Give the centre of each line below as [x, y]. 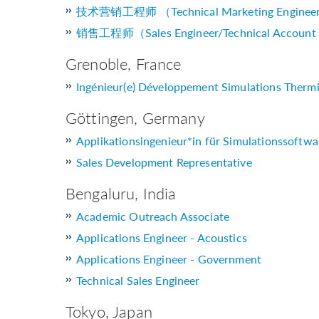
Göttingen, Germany [135, 118]
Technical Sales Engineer [138, 281]
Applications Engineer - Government [169, 259]
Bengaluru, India [121, 193]
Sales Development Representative [164, 162]
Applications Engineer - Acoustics [162, 238]
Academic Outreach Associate [153, 216]
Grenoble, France [124, 64]
